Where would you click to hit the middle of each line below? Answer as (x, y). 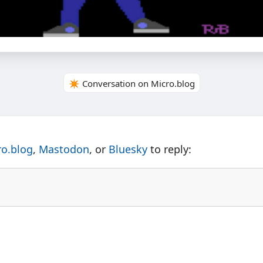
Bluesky (128, 149)
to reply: (169, 149)
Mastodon (64, 149)
